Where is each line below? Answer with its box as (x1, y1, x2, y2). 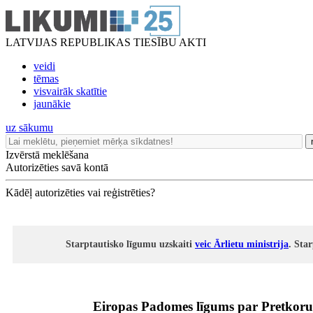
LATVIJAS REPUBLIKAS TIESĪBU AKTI (6, 36, 206, 48)
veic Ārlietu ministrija (195, 239, 289, 249)
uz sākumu (6, 122, 53, 133)
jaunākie (34, 98, 71, 110)
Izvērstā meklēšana (6, 149, 89, 161)
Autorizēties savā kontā (6, 161, 108, 173)
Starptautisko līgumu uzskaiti (66, 239, 195, 249)
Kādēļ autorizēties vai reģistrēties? (6, 187, 155, 198)
